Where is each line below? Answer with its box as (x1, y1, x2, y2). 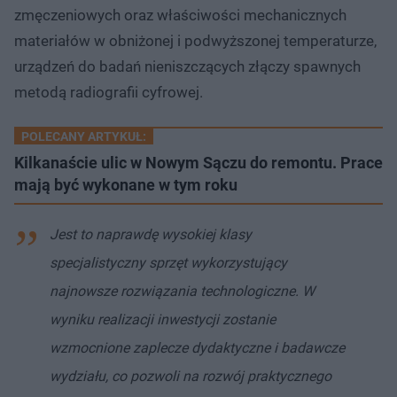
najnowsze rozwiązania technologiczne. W (50, 282, 315, 300)
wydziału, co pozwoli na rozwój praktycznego (50, 367, 331, 385)
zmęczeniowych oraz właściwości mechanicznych (14, 5, 346, 24)
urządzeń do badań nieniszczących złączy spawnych (14, 57, 361, 75)
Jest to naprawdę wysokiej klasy (50, 225, 252, 243)
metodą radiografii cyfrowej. (14, 82, 203, 101)
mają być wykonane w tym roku (14, 175, 237, 194)
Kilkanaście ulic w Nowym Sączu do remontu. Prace (14, 152, 383, 172)
